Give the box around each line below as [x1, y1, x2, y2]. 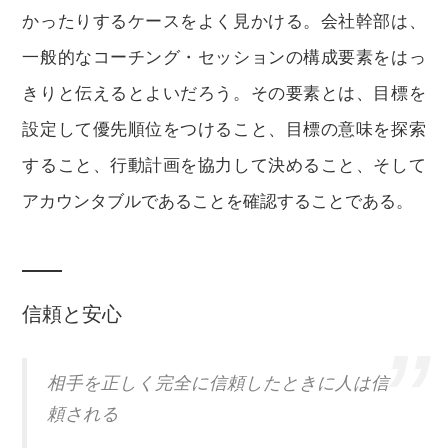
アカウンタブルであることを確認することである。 [22, 192, 414, 211]
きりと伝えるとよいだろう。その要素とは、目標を [22, 84, 426, 103]
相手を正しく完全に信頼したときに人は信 [47, 373, 390, 393]
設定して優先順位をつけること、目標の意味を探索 [22, 120, 426, 139]
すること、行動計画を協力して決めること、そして [22, 156, 426, 175]
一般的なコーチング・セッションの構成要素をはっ [22, 48, 426, 67]
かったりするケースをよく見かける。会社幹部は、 [22, 12, 426, 31]
